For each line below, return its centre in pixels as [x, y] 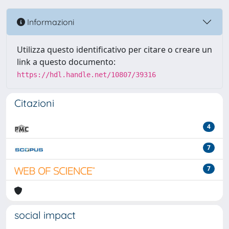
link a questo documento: [66, 62]
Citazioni [34, 103]
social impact [45, 215]
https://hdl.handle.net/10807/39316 [86, 75]
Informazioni [50, 22]
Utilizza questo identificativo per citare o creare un [114, 50]
